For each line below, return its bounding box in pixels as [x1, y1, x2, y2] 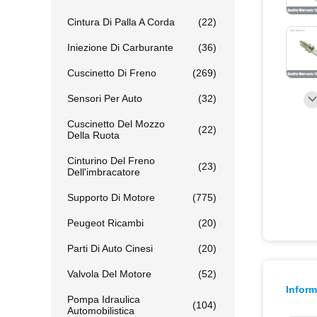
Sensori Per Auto [67, 93, 142, 104]
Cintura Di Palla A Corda [67, 16, 175, 28]
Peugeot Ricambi [67, 217, 144, 229]
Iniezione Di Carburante [67, 42, 173, 53]
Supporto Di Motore [67, 192, 155, 203]
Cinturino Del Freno [67, 155, 155, 166]
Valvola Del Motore [67, 268, 151, 279]
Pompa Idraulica [67, 294, 140, 305]
